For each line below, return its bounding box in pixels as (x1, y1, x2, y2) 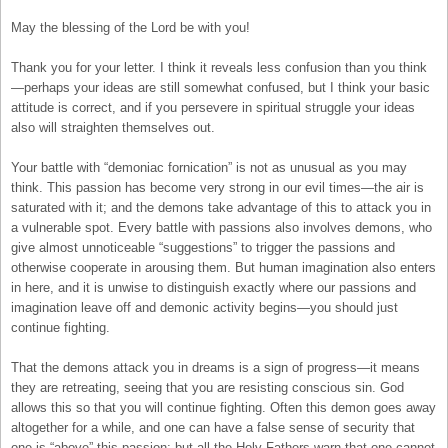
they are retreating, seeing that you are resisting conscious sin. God (11, 379, 404, 395)
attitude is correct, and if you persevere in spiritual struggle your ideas (11, 99, 415, 115)
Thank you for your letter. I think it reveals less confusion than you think (11, 59, 427, 75)
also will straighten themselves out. (11, 119, 215, 135)
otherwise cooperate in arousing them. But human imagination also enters (11, 259, 436, 275)
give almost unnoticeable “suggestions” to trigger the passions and (11, 239, 395, 255)
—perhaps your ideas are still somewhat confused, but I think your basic (11, 79, 430, 95)
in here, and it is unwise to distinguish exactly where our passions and (11, 279, 416, 295)
